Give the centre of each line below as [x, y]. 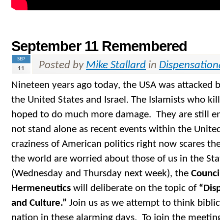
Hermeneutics [42, 188]
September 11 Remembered [99, 46]
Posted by [62, 65]
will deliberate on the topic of [136, 188]
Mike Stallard [116, 65]
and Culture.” [40, 203]
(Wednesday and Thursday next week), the [101, 173]
